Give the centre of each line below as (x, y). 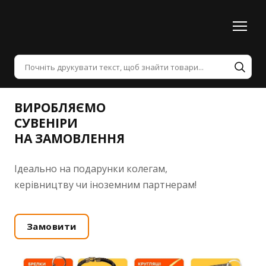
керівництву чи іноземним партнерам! (105, 185)
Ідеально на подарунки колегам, (92, 169)
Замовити (52, 227)
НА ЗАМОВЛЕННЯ (69, 139)
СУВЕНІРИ (46, 123)
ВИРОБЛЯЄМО (60, 108)
